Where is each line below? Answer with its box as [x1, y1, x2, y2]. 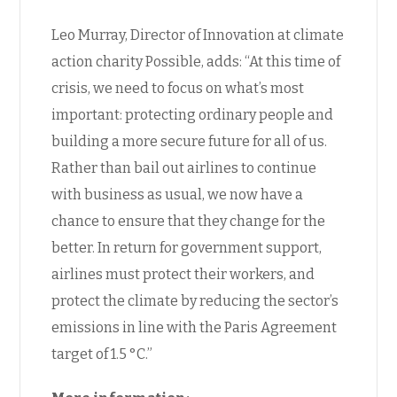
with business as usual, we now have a [51, 185, 304, 203]
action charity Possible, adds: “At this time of [51, 52, 341, 70]
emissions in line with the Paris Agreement [51, 318, 338, 336]
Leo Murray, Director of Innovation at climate [51, 26, 345, 43]
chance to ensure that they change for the [51, 212, 326, 230]
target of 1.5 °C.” [51, 345, 153, 362]
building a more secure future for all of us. [51, 132, 328, 150]
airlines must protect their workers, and [51, 265, 315, 283]
